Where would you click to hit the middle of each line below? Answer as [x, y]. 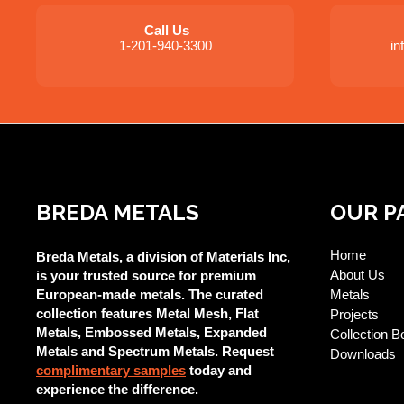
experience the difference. [117, 390]
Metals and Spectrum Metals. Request [155, 352]
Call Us [167, 31]
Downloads [363, 354]
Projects [354, 315]
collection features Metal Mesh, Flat [147, 314]
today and [219, 371]
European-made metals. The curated [150, 295]
